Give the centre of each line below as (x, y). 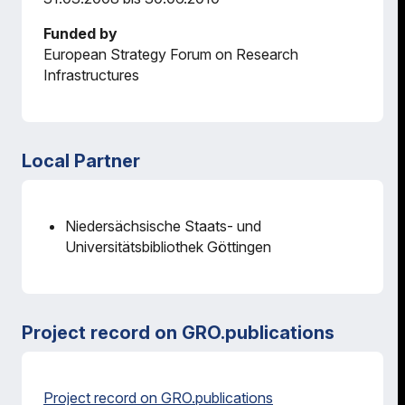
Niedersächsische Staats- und (163, 226)
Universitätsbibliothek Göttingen (168, 247)
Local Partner (81, 161)
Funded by (80, 33)
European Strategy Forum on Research (171, 54)
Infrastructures (91, 75)
